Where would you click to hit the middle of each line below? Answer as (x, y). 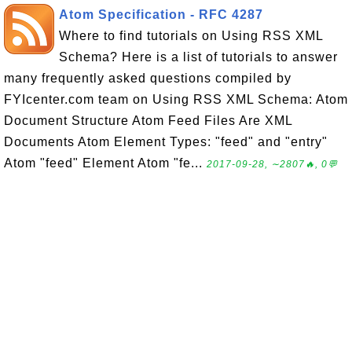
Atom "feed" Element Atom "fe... (105, 163)
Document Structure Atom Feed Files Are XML (148, 121)
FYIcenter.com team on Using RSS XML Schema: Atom (176, 99)
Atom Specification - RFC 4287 (161, 15)
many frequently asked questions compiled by (148, 78)
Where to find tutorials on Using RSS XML (191, 36)
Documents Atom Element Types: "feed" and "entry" (166, 142)
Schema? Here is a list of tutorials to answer (198, 57)
